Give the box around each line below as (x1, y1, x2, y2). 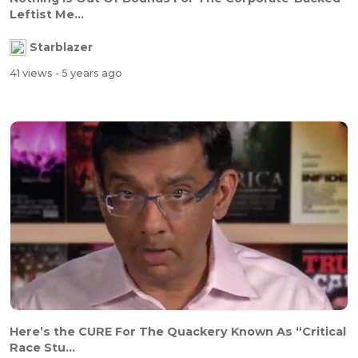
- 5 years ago (55, 66, 122, 79)
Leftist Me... (10, 7, 84, 22)
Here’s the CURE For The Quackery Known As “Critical (10, 324, 346, 340)
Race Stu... (10, 340, 75, 356)
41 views (10, 66, 55, 79)
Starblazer (30, 41, 93, 54)
